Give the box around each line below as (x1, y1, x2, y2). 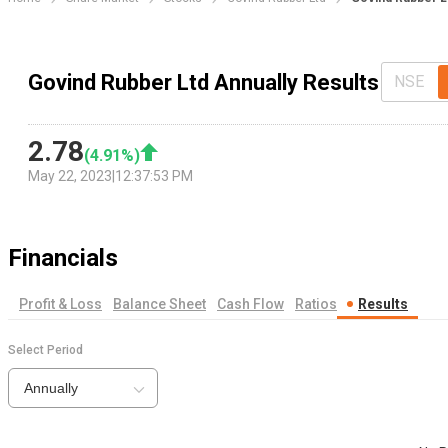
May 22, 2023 (28, 168, 112, 185)
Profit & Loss (19, 296, 102, 313)
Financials (8, 244, 118, 273)
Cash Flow (217, 296, 284, 313)
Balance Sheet (113, 296, 206, 313)
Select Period (8, 343, 83, 358)
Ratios (295, 296, 337, 313)
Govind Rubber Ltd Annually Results (28, 69, 379, 95)
